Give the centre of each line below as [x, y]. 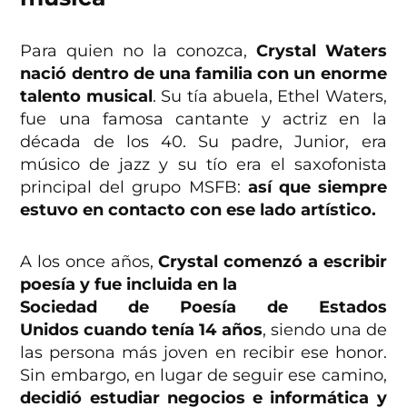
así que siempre [317, 188]
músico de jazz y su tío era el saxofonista [203, 165]
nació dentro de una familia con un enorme [203, 74]
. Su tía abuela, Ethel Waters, [269, 97]
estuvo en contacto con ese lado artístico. [199, 210]
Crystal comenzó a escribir [273, 262]
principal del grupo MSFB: [134, 188]
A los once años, [89, 262]
